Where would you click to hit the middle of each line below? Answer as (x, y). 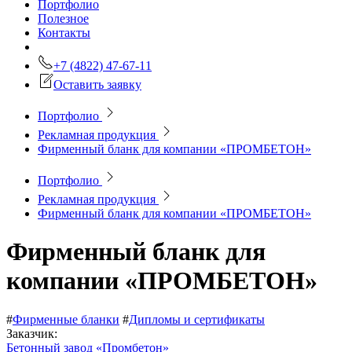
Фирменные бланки (66, 319)
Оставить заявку (97, 84)
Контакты (64, 32)
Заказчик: (33, 333)
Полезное (63, 18)
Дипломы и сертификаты (197, 319)
